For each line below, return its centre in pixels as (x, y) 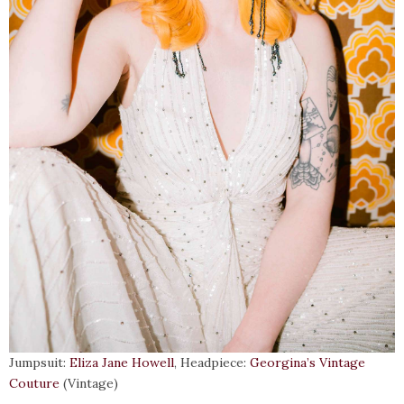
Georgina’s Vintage (308, 363)
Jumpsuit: (39, 363)
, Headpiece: (212, 363)
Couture (34, 384)
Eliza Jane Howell (122, 363)
